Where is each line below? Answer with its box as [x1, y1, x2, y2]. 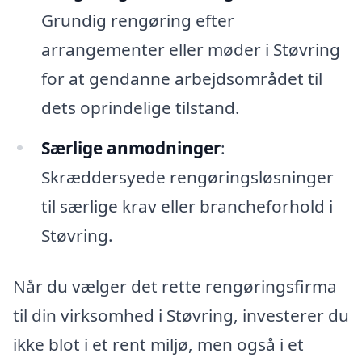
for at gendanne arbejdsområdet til [40, 66, 322, 90]
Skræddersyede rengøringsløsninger [40, 165, 334, 188]
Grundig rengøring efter [40, 8, 234, 32]
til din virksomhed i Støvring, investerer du [13, 304, 349, 327]
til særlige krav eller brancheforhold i [40, 194, 333, 217]
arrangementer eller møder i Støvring [40, 37, 340, 61]
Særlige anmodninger [40, 136, 221, 159]
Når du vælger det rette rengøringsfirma [13, 275, 337, 298]
